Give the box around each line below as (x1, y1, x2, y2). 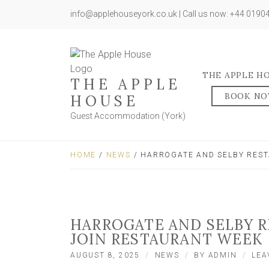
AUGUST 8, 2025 (70, 251, 141, 259)
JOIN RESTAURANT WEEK (70, 230, 262, 249)
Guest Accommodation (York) (70, 111, 186, 121)
